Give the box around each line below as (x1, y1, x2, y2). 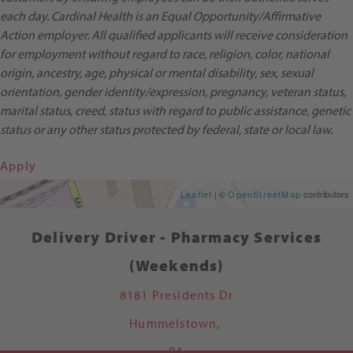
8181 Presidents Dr (119, 287, 234, 303)
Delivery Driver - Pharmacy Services (31, 227, 321, 247)
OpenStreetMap (228, 188, 301, 201)
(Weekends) (128, 255, 225, 276)
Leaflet (180, 188, 213, 201)
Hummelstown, (129, 315, 224, 332)
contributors (301, 188, 349, 201)
